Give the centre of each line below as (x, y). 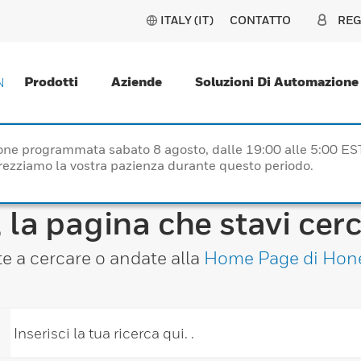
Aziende (137, 81)
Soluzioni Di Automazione (277, 81)
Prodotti (51, 81)
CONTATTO (260, 20)
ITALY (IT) (187, 20)
